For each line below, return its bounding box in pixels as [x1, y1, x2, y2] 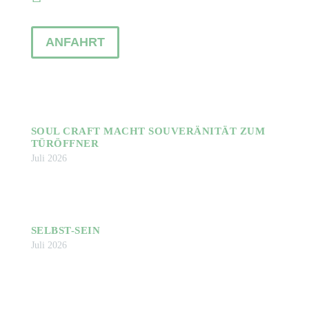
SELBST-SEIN [30, 225, 101, 237]
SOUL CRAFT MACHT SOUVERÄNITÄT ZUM [30, 126, 266, 137]
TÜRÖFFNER [30, 138, 99, 150]
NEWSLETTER [30, 94, 129, 110]
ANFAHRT [45, 35, 105, 50]
